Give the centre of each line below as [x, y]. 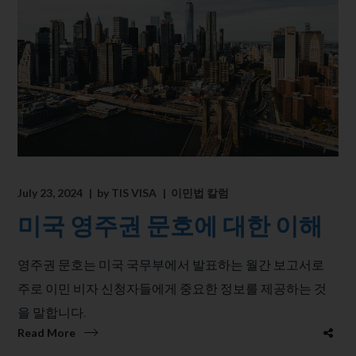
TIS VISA [134, 192]
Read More [47, 332]
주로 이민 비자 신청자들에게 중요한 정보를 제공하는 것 [172, 288]
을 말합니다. [52, 311]
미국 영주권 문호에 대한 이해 [170, 224]
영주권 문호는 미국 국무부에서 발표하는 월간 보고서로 [171, 264]
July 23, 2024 [50, 192]
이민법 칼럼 [200, 192]
